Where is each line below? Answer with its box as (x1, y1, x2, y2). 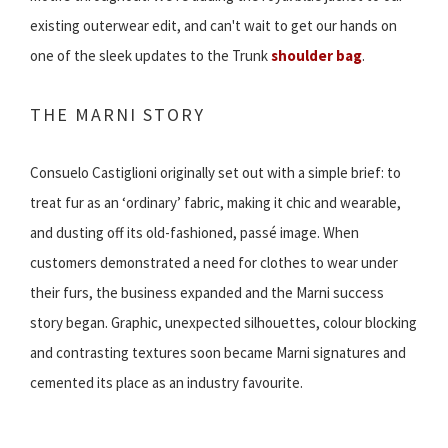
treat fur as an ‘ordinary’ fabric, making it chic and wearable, (30, 193, 401, 213)
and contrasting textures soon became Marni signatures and (30, 343, 406, 363)
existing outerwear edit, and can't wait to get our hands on (30, 16, 397, 36)
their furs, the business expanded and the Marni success (30, 283, 384, 303)
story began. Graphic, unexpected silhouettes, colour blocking (30, 313, 417, 333)
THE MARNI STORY (30, 103, 205, 127)
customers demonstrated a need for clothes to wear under (30, 253, 398, 273)
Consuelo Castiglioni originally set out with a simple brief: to (30, 163, 401, 183)
